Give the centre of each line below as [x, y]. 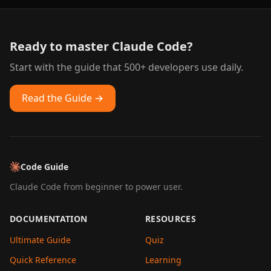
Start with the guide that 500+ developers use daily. [126, 67]
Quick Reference [43, 260]
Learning [163, 260]
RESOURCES [171, 219]
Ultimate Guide [40, 240]
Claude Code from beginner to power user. [96, 187]
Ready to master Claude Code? [101, 46]
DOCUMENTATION [49, 219]
